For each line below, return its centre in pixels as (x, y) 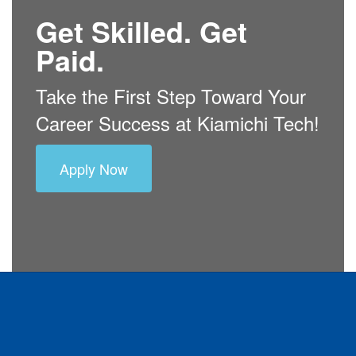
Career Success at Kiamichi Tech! (178, 123)
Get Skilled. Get (141, 31)
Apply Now (94, 168)
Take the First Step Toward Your (171, 96)
